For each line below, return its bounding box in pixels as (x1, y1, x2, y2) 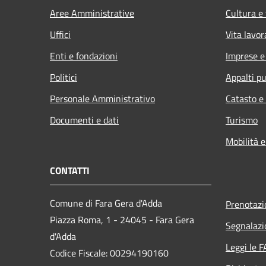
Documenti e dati (50, 112, 119, 127)
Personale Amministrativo (50, 91, 155, 106)
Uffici (50, 27, 71, 42)
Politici (50, 69, 77, 84)
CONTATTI (50, 163, 90, 178)
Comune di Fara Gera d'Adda (50, 195, 162, 210)
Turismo (226, 112, 258, 127)
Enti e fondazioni (50, 48, 118, 63)
